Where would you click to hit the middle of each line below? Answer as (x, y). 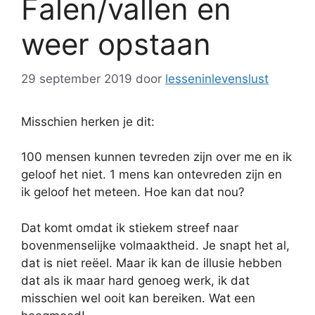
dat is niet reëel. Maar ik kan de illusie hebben (152, 263)
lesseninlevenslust (217, 78)
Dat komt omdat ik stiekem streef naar (130, 227)
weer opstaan (116, 44)
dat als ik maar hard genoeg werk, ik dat (135, 280)
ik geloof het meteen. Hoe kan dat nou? (133, 192)
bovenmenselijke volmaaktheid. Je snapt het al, (155, 245)
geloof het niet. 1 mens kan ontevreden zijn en (152, 175)
